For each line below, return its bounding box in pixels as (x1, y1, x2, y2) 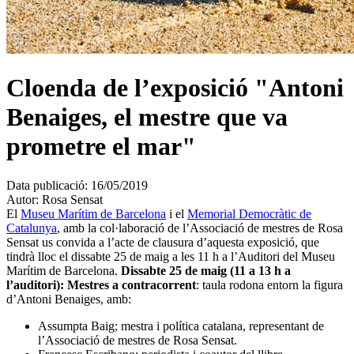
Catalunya (6, 220, 57, 235)
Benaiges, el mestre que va (6, 103, 288, 132)
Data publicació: (6, 178, 88, 192)
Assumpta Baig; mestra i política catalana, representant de (38, 318, 324, 333)
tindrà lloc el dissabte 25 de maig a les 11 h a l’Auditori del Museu (6, 249, 335, 263)
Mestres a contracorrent (67, 277, 196, 292)
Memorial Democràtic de (187, 206, 311, 220)
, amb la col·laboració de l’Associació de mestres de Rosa (57, 220, 343, 235)
